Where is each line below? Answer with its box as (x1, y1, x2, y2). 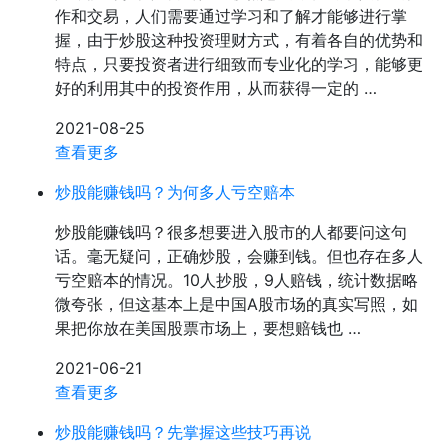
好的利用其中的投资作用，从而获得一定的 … (55, 78, 377, 98)
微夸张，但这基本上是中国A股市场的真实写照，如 (55, 294, 418, 314)
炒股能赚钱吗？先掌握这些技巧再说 (55, 422, 311, 442)
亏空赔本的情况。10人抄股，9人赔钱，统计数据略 (55, 270, 418, 290)
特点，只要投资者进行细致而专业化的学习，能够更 (55, 54, 423, 74)
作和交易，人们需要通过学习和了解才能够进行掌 (55, 6, 407, 26)
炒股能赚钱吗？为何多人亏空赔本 (55, 182, 295, 202)
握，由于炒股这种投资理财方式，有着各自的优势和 (55, 30, 423, 50)
